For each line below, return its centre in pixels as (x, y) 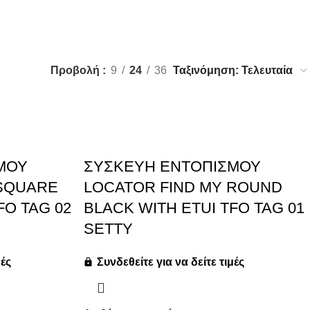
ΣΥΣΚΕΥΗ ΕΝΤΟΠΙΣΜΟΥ (173, 166)
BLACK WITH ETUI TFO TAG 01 (194, 208)
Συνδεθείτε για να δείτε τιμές (170, 262)
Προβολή (76, 70)
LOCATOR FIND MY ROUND (183, 187)
